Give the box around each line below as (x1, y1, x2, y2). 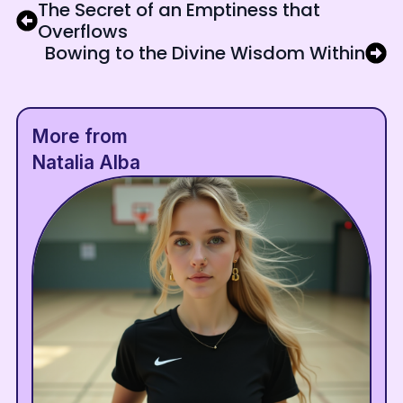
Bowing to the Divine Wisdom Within (45, 40, 366, 67)
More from (31, 125, 129, 148)
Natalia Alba (31, 151, 141, 175)
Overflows (37, 19, 128, 45)
